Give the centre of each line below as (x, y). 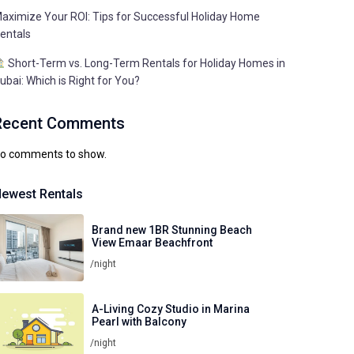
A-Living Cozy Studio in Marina (171, 309)
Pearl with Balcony (139, 321)
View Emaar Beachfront (152, 242)
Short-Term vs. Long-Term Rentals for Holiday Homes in (145, 64)
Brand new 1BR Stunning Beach (172, 230)
